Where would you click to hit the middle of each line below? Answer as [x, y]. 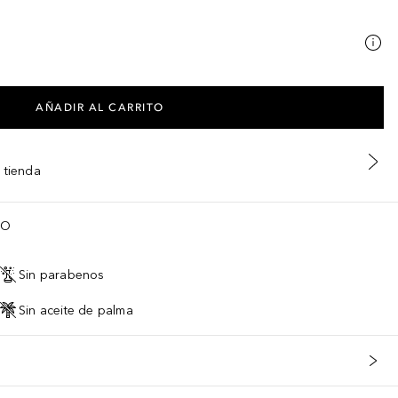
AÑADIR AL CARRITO [100, 107]
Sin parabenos [62, 275]
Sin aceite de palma [76, 310]
